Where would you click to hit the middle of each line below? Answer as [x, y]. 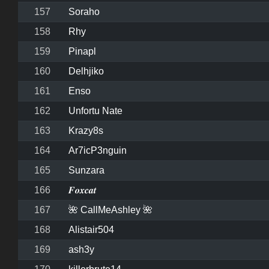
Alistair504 [91, 230]
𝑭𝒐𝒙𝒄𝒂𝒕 [82, 190]
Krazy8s [86, 131]
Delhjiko [86, 71]
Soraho [84, 12]
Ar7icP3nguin [98, 151]
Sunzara [86, 171]
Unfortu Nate [95, 111]
